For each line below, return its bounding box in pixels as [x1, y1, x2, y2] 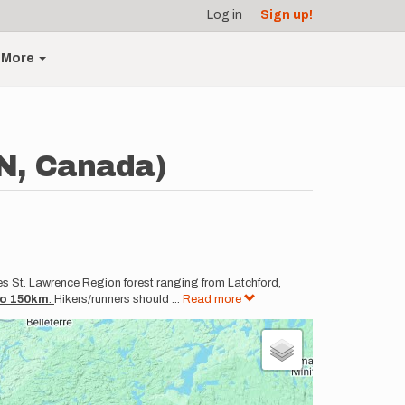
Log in [207, 8, 242, 22]
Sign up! [260, 8, 313, 22]
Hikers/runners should [54, 293, 169, 306]
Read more [183, 293, 244, 306]
